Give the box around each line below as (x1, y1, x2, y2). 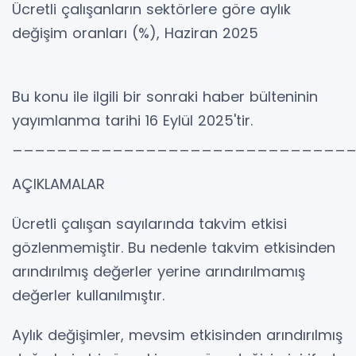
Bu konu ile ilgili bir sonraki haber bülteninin (12, 86, 318, 106)
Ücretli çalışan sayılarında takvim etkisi (12, 213, 287, 234)
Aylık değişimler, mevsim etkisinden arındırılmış (12, 324, 342, 345)
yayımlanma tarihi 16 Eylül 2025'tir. (12, 110, 253, 130)
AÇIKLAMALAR (12, 173, 105, 194)
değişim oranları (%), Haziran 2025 (12, 22, 258, 43)
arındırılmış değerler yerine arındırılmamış (12, 261, 305, 281)
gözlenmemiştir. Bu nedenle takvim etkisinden (12, 237, 335, 257)
